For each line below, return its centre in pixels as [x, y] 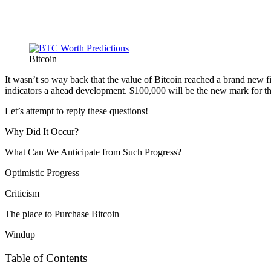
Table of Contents [46, 258]
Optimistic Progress [42, 172]
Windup [20, 234]
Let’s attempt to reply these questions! [77, 111]
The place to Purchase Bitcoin [62, 214]
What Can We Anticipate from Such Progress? [93, 152]
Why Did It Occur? [42, 131]
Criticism [22, 193]
